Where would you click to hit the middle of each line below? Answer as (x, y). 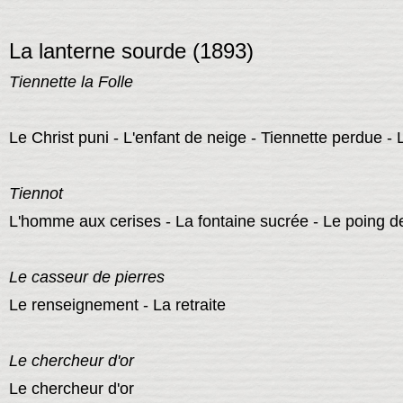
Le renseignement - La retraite (117, 305)
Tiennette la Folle (71, 82)
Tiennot (36, 194)
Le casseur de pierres (86, 278)
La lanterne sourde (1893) (131, 51)
